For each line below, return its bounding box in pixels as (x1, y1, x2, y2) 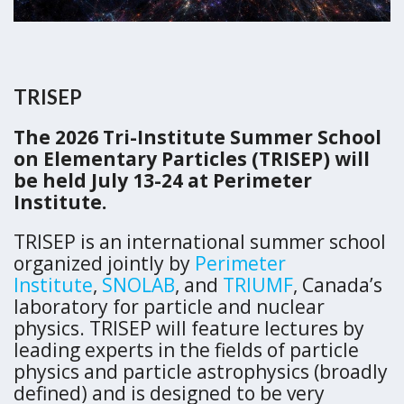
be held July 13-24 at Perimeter (14, 167, 312, 193)
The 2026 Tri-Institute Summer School (14, 124, 381, 150)
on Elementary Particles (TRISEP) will (14, 145, 370, 171)
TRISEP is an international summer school (14, 228, 386, 254)
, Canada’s (293, 271, 382, 298)
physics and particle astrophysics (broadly (14, 358, 388, 384)
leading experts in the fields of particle (14, 336, 359, 363)
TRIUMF (223, 271, 293, 298)
